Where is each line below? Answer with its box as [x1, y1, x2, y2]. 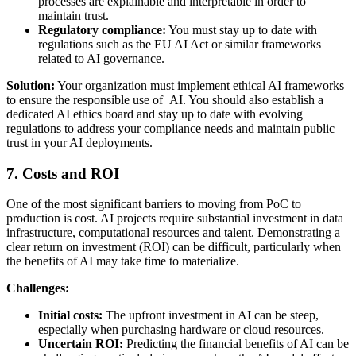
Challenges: [6, 281, 69, 296]
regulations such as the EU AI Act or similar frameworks [38, 37, 321, 51]
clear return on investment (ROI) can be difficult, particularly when [6, 240, 341, 254]
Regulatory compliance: [38, 22, 166, 37]
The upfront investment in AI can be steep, [103, 308, 319, 323]
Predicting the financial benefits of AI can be [123, 337, 349, 351]
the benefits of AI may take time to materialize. [6, 254, 239, 269]
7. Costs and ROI [6, 164, 119, 182]
